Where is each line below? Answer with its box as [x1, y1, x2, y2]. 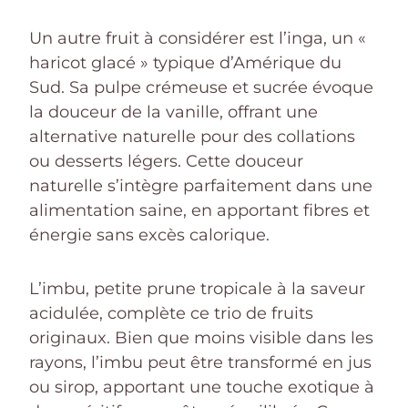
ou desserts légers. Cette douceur [29, 150, 303, 171]
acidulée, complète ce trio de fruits [29, 302, 313, 323]
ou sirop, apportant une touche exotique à [29, 376, 374, 397]
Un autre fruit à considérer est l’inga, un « [29, 27, 366, 48]
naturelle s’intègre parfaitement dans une [29, 175, 372, 196]
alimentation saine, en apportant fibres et [29, 199, 370, 220]
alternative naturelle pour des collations [29, 126, 355, 147]
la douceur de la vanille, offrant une [29, 101, 318, 122]
